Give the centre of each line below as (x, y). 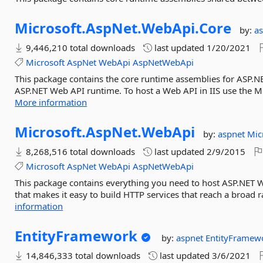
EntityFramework (76, 236)
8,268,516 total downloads (80, 151)
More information (51, 102)
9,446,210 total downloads (80, 48)
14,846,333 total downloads (82, 255)
